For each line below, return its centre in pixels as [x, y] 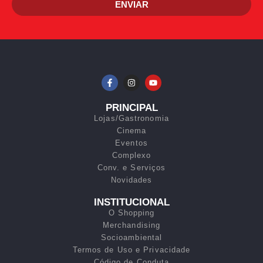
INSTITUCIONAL [131, 203]
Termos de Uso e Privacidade [131, 250]
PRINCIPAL [131, 108]
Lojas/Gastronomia [131, 119]
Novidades [131, 180]
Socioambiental [131, 238]
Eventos [131, 143]
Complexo [131, 156]
